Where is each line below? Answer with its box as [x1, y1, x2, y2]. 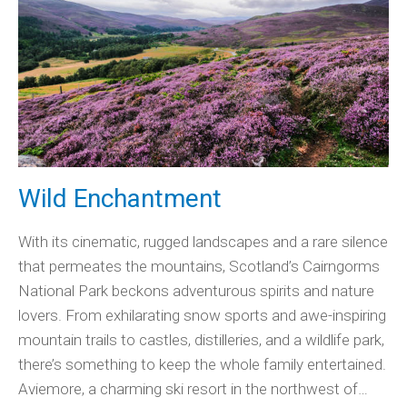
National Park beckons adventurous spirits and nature [18, 282, 374, 301]
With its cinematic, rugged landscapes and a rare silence [18, 233, 388, 252]
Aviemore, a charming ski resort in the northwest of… [18, 380, 368, 399]
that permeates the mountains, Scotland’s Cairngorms [18, 257, 380, 276]
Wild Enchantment [18, 184, 222, 214]
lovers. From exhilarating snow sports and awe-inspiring [18, 306, 386, 325]
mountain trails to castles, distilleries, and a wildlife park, [18, 331, 384, 350]
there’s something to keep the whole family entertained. [18, 355, 386, 374]
